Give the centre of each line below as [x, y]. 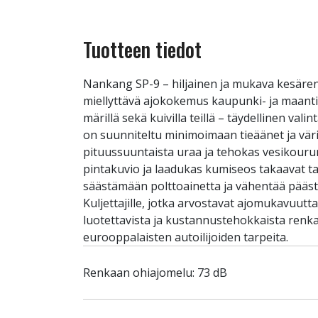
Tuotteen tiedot [142, 49]
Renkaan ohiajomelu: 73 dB [155, 273]
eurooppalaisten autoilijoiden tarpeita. [186, 237]
